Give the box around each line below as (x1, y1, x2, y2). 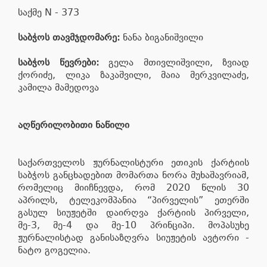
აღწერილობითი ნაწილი (18, 119, 129, 131)
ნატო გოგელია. (18, 244, 91, 256)
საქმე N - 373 (18, 6, 79, 18)
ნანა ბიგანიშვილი (120, 31, 203, 43)
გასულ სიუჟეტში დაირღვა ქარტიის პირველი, (18, 206, 249, 218)
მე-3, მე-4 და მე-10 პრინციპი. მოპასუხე (18, 219, 249, 231)
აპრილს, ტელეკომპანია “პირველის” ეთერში (18, 194, 249, 206)
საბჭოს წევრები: (18, 56, 99, 68)
